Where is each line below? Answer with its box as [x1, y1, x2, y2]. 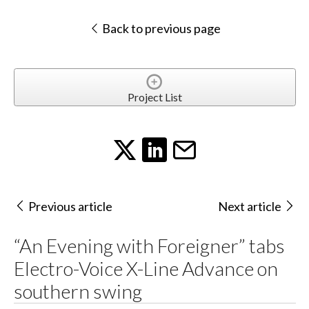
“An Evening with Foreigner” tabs [13, 233, 285, 257]
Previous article [28, 199, 112, 215]
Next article [218, 199, 282, 215]
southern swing [13, 279, 142, 303]
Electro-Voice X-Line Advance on [13, 256, 278, 280]
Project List [127, 90, 182, 103]
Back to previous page [99, 21, 221, 37]
